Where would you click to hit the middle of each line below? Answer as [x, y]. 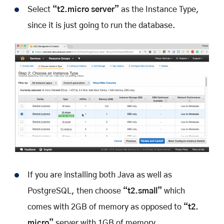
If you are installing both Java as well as [100, 175]
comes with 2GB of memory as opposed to [105, 207]
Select [40, 9]
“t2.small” [142, 191]
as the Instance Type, [159, 9]
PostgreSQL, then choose [75, 191]
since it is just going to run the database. [101, 25]
